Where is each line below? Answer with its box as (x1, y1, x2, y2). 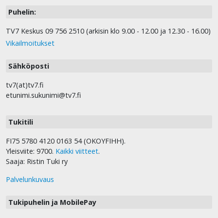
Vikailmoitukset (6, 38, 54, 48)
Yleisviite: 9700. (6, 146, 55, 156)
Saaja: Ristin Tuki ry (6, 157, 68, 166)
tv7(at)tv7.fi (6, 80, 43, 90)
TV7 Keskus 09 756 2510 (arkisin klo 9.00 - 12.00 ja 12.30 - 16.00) (6, 26, 211, 36)
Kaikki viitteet (55, 146, 98, 156)
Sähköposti (8, 61, 49, 71)
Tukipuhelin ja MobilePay (8, 198, 96, 207)
